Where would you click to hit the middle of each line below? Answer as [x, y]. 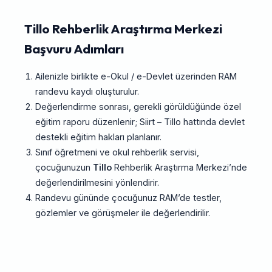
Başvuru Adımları [74, 49]
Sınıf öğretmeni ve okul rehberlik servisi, [117, 152]
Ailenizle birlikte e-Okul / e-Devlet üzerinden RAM [136, 76]
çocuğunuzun [64, 168]
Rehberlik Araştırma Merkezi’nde [179, 168]
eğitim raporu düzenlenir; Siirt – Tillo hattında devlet [140, 122]
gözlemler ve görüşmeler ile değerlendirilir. [122, 213]
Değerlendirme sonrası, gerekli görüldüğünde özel [138, 107]
